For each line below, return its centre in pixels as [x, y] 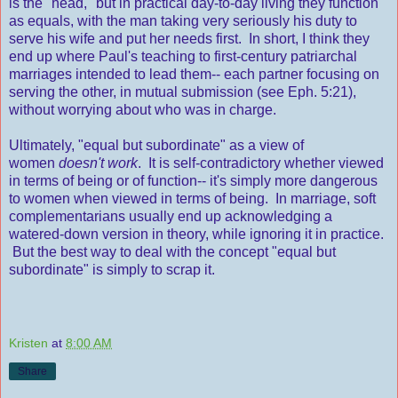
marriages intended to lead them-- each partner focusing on [194, 74]
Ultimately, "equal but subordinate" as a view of [156, 145]
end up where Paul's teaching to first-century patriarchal [183, 56]
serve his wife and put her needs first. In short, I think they [189, 38]
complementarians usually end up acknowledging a [171, 216]
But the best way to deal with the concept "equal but [172, 251]
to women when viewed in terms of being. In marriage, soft [192, 198]
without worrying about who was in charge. [143, 109]
